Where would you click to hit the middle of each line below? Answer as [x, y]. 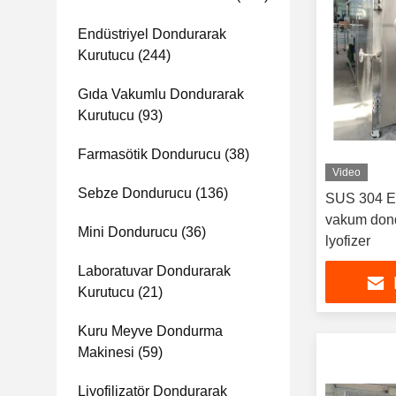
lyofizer [348, 241]
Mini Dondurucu [128, 232]
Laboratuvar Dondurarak [154, 271]
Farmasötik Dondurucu [149, 154]
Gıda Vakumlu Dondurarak [161, 94]
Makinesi [106, 352]
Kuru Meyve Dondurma [150, 331]
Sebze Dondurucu [135, 193]
